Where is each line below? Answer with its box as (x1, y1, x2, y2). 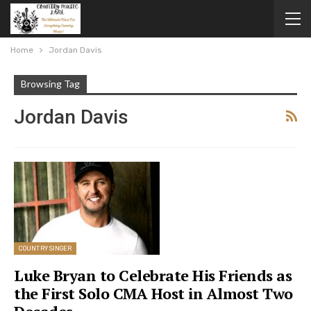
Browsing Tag (21, 78, 80, 90)
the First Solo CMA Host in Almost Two (14, 283, 293, 304)
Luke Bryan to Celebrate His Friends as (14, 265, 292, 286)
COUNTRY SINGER (19, 245, 72, 253)
